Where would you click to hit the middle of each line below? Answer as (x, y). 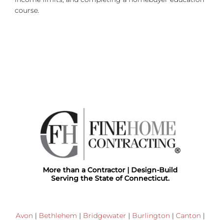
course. (27, 11)
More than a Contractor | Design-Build (110, 170)
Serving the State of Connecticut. (110, 179)
